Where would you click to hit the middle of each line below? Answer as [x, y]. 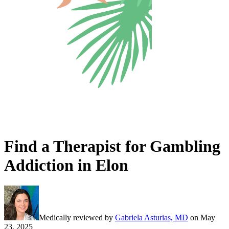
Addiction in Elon [66, 165]
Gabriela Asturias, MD [152, 218]
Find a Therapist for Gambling [112, 146]
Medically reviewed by [76, 218]
